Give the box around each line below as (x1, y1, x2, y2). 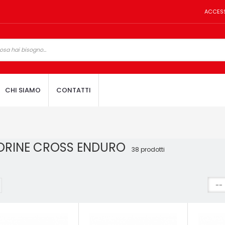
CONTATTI (56, 85, 91, 95)
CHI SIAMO (5, 85, 41, 95)
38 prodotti (132, 145, 165, 154)
